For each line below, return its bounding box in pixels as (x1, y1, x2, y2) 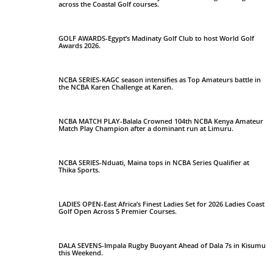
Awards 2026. (58, 40, 101, 50)
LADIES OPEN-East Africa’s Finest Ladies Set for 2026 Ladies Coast (58, 199, 264, 208)
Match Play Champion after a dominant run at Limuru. (58, 123, 233, 133)
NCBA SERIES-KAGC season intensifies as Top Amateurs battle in (58, 74, 261, 84)
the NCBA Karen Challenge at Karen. (58, 82, 173, 91)
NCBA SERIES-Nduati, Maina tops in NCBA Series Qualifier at (58, 157, 249, 167)
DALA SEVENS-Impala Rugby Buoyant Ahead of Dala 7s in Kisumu (58, 240, 266, 250)
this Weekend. (58, 247, 103, 257)
